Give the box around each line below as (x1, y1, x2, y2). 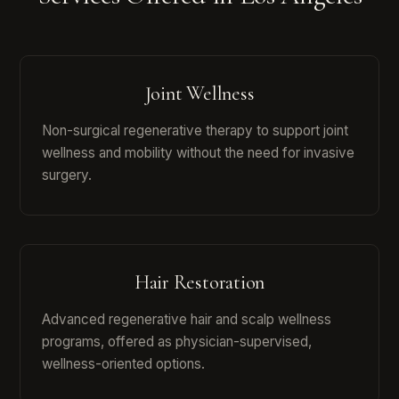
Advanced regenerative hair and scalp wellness (42, 311, 331, 329)
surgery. (42, 167, 92, 184)
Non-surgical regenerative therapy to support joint (42, 122, 348, 140)
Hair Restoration (134, 270, 265, 295)
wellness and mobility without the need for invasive (42, 144, 354, 162)
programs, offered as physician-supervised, (42, 333, 312, 351)
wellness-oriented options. (42, 355, 205, 373)
